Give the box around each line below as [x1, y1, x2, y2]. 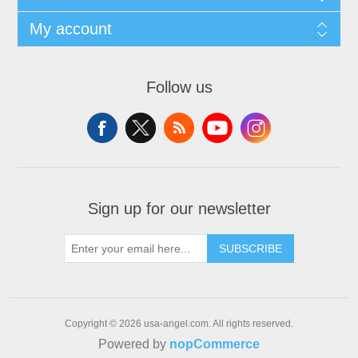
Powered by [98, 337, 169, 352]
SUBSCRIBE [219, 242, 282, 256]
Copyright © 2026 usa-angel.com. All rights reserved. [65, 318, 293, 330]
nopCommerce [169, 337, 260, 352]
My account [29, 20, 112, 38]
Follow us [145, 78, 213, 97]
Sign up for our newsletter [87, 200, 271, 218]
